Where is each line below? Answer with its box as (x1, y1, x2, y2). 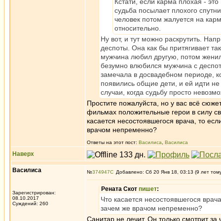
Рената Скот (101, 185, 139, 192)
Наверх (12, 150, 34, 157)
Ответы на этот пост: (87, 140, 139, 145)
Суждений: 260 (12, 201, 48, 206)
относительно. (114, 24, 161, 32)
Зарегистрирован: (12, 190, 56, 195)
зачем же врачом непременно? (101, 204, 202, 212)
